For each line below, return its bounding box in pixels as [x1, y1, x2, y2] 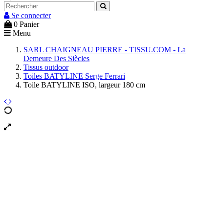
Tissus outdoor [23, 63, 68, 71]
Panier [20, 20, 39, 28]
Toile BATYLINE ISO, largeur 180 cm [23, 80, 145, 89]
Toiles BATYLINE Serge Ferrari [23, 71, 125, 80]
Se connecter [11, 11, 51, 20]
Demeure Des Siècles [23, 54, 89, 63]
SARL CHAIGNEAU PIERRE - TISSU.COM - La [23, 45, 186, 54]
